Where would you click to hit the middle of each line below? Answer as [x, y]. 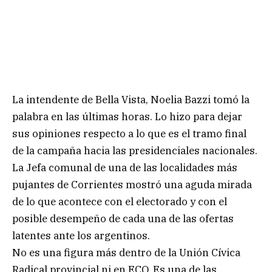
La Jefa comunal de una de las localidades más [125, 168]
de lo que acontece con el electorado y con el [120, 202]
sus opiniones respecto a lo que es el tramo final [129, 134]
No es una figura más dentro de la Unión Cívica [126, 253]
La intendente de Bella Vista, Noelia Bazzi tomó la [131, 100]
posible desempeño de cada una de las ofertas [123, 219]
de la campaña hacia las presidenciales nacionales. [135, 151]
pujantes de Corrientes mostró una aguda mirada [132, 185]
